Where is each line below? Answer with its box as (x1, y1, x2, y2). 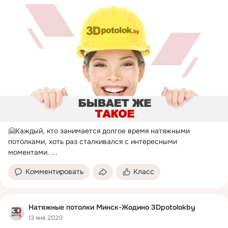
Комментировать (25, 167, 83, 177)
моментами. (8, 148, 49, 157)
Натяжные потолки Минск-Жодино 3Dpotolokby (28, 203, 195, 212)
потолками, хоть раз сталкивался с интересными (8, 137, 177, 147)
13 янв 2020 (28, 213, 63, 222)
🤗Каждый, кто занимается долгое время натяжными (8, 126, 190, 136)
